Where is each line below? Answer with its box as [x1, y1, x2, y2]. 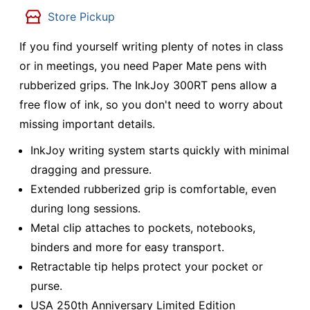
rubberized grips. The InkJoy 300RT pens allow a [19, 78, 277, 93]
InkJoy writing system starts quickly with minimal [30, 143, 289, 158]
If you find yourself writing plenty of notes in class [19, 39, 283, 54]
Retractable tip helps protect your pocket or [30, 259, 263, 274]
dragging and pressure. [30, 163, 152, 177]
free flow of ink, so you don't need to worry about [19, 98, 283, 112]
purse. [30, 279, 62, 293]
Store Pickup [48, 10, 115, 24]
